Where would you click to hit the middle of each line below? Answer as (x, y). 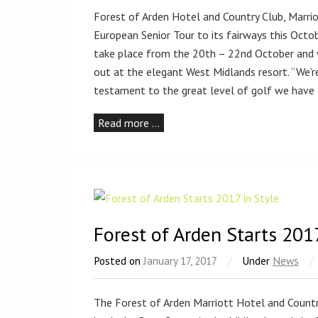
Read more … (129, 123)
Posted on (119, 261)
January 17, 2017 (180, 261)
